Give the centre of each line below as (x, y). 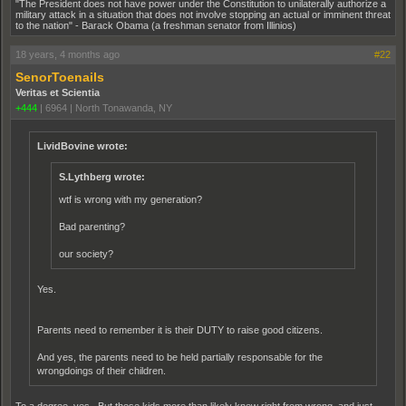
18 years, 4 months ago (68, 54)
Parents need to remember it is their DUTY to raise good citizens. (180, 330)
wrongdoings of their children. (101, 371)
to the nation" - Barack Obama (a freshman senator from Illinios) (156, 25)
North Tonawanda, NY (124, 108)
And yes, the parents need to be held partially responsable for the (180, 357)
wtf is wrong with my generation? (130, 199)
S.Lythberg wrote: (102, 177)
